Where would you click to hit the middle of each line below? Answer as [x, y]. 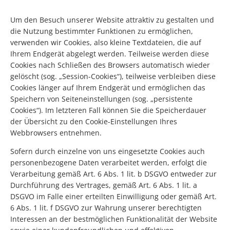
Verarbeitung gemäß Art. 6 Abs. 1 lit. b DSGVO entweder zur [113, 174]
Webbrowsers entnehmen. [56, 133]
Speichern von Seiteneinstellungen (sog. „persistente [101, 99]
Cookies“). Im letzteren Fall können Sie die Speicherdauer [108, 110]
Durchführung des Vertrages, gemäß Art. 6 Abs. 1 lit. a [104, 185]
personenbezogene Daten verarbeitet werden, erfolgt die [109, 163]
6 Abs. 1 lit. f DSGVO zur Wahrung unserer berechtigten [106, 208]
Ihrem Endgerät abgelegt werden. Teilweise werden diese [110, 54]
